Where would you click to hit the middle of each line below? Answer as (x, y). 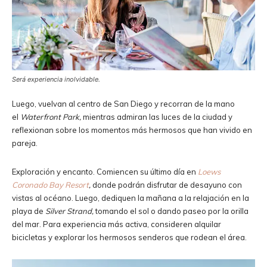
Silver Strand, (70, 211)
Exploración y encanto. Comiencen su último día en (105, 171)
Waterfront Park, (51, 117)
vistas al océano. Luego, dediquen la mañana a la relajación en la (131, 198)
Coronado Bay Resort (50, 184)
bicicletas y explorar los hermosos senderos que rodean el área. (130, 237)
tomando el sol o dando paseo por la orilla (172, 211)
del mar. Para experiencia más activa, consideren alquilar (117, 224)
